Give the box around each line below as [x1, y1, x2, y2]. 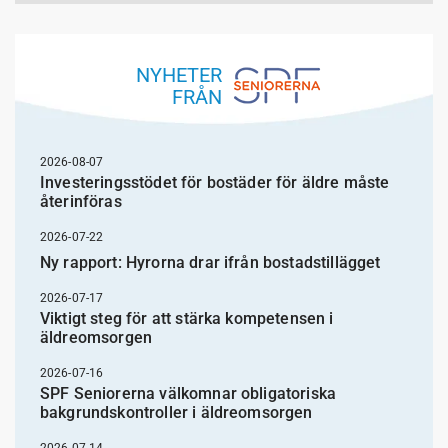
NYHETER [135, 63, 222, 87]
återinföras [40, 192, 122, 211]
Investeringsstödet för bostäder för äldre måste [40, 173, 390, 192]
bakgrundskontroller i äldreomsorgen [40, 403, 313, 422]
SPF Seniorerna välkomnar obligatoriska [40, 384, 337, 403]
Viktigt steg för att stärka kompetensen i [40, 309, 334, 328]
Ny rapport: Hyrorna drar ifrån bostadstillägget [40, 253, 381, 272]
